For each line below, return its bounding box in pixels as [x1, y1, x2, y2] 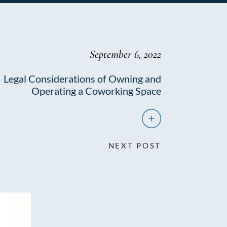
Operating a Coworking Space [31, 85, 161, 97]
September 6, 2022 [90, 48, 161, 61]
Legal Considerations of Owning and [4, 72, 161, 85]
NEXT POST [108, 141, 161, 150]
